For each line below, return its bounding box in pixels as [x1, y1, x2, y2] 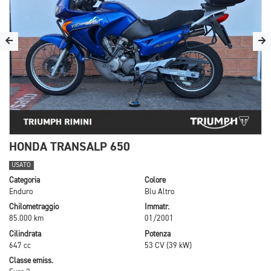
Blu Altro [145, 188, 174, 196]
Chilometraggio [9, 203, 59, 212]
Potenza [145, 230, 171, 238]
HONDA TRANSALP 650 [9, 139, 130, 155]
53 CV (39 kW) [145, 241, 192, 250]
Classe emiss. [9, 256, 53, 265]
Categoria [9, 176, 40, 184]
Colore [145, 176, 166, 184]
